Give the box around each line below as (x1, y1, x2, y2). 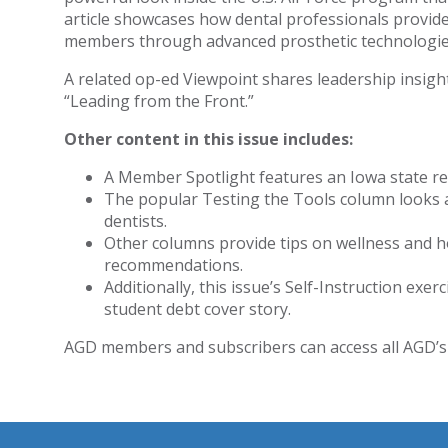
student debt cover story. (103, 298, 291, 320)
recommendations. (103, 254, 243, 276)
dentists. (103, 210, 167, 232)
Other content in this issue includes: (63, 128, 353, 150)
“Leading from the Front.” (63, 90, 254, 112)
